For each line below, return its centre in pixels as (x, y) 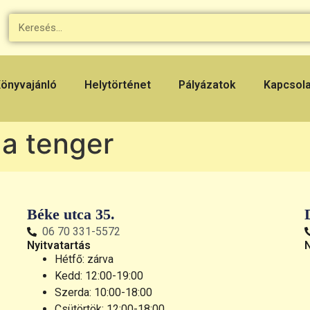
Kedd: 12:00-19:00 (99, 276)
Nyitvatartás (58, 246)
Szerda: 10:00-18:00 (103, 293)
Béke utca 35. (71, 215)
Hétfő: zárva (84, 259)
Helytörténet (118, 85)
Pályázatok (208, 85)
